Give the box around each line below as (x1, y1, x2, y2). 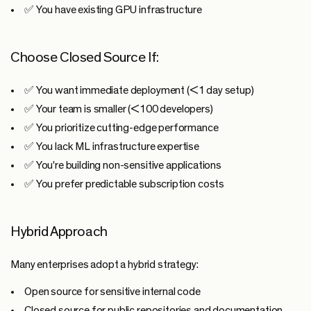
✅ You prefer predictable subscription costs (24, 178, 225, 190)
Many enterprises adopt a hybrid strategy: (10, 258, 199, 270)
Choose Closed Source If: (10, 49, 159, 65)
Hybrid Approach (10, 224, 108, 239)
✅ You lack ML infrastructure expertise (24, 140, 199, 152)
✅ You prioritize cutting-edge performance (24, 121, 219, 133)
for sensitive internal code (82, 285, 201, 297)
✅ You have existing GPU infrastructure (24, 3, 202, 15)
